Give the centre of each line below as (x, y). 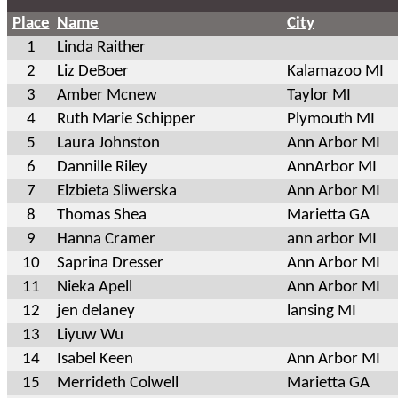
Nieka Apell (95, 287)
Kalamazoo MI (335, 71)
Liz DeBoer (93, 71)
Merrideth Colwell (118, 383)
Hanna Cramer (106, 239)
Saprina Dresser (110, 263)
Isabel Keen (95, 359)
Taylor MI (319, 95)
